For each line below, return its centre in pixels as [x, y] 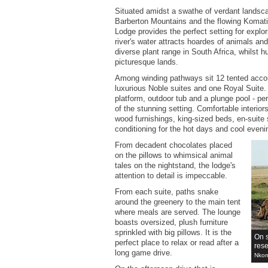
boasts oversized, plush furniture [171, 223]
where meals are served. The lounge [178, 212]
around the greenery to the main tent [178, 202]
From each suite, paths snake [167, 192]
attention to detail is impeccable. [171, 176]
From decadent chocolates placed [173, 145]
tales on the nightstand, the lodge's [175, 166]
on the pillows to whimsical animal [174, 156]
